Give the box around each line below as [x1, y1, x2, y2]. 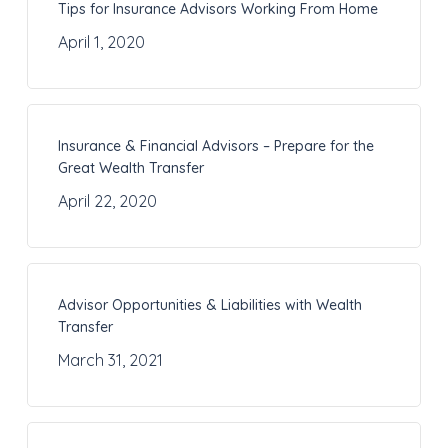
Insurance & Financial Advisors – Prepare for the [57, 137, 374, 156]
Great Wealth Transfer [57, 159, 204, 178]
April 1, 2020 [57, 32, 145, 53]
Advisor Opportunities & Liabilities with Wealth [57, 296, 362, 315]
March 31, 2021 [57, 350, 163, 371]
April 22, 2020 [57, 191, 157, 212]
